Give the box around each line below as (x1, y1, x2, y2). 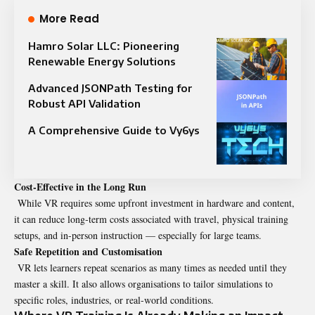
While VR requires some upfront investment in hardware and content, (14, 195, 295, 210)
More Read (39, 11, 99, 26)
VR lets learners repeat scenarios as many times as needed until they (14, 260, 287, 274)
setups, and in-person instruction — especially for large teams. (14, 228, 262, 242)
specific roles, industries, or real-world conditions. (14, 292, 214, 307)
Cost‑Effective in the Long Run (14, 179, 146, 194)
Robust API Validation (28, 96, 141, 110)
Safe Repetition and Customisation (14, 243, 162, 259)
